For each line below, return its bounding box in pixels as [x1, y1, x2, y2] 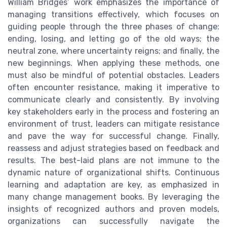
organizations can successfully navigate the [8, 216, 219, 226]
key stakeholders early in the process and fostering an [8, 106, 219, 117]
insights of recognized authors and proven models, [8, 204, 219, 214]
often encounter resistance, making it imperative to [8, 82, 219, 92]
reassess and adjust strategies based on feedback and [8, 143, 219, 153]
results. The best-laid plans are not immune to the [8, 155, 219, 165]
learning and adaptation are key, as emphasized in [8, 179, 219, 190]
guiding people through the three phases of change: [8, 21, 219, 31]
